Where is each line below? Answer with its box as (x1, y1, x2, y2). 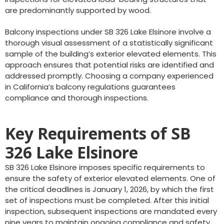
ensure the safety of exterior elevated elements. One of (5, 173, 215, 183)
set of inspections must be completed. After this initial (5, 195, 209, 205)
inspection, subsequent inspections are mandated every (5, 206, 217, 216)
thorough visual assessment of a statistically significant (5, 37, 213, 48)
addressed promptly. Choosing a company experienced (5, 70, 213, 81)
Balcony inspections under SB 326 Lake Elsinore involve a (5, 26, 211, 37)
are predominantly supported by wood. (5, 5, 151, 15)
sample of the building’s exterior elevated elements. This (5, 48, 216, 59)
